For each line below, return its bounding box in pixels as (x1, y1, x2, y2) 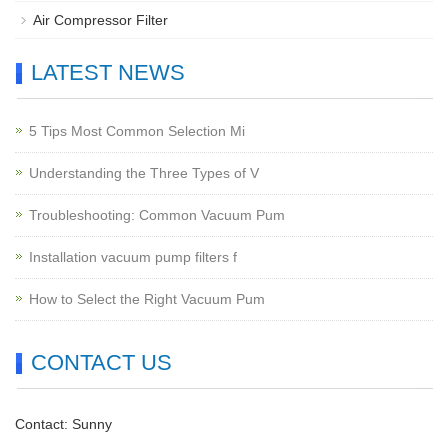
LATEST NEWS (31, 60, 185, 85)
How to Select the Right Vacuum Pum (29, 291, 265, 307)
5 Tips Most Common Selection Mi (29, 123, 245, 139)
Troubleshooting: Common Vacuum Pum (29, 207, 285, 223)
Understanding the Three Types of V (29, 165, 259, 181)
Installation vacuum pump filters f (29, 249, 237, 265)
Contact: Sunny (15, 416, 112, 432)
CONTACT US (31, 350, 172, 375)
